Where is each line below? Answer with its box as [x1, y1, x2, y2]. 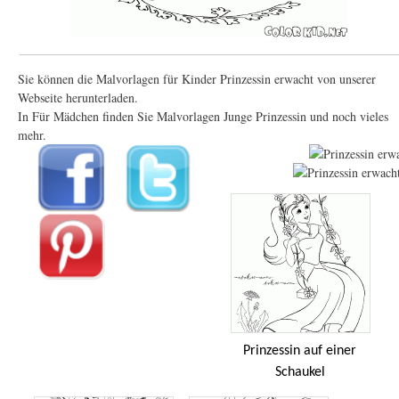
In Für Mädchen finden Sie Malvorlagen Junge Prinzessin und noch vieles [18, 107, 388, 125]
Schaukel [274, 364, 325, 379]
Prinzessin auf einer [243, 343, 356, 358]
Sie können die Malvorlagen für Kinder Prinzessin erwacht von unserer [18, 69, 376, 87]
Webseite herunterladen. [18, 88, 138, 106]
